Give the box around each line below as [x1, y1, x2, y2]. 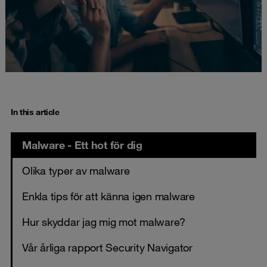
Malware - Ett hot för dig [22, 138, 142, 151]
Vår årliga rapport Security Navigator [22, 240, 193, 254]
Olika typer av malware [22, 163, 130, 177]
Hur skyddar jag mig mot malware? [22, 215, 185, 228]
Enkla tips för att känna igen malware [22, 189, 195, 203]
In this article [11, 106, 60, 117]
